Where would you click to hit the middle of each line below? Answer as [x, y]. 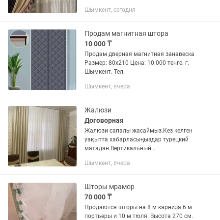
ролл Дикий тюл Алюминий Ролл [108, 166]
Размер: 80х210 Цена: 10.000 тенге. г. [135, 63]
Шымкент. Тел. [119, 72]
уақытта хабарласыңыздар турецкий [137, 139]
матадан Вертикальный [97, 148]
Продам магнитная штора [126, 33]
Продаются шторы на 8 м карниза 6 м [138, 207]
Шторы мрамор [110, 187]
